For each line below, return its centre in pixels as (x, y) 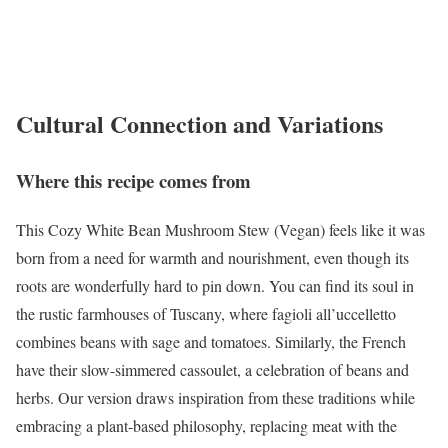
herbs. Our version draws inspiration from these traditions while (215, 397)
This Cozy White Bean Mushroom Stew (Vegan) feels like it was (220, 229)
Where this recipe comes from (133, 180)
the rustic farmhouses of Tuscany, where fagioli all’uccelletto (206, 313)
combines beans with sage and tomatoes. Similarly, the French (211, 341)
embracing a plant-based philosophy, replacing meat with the (206, 425)
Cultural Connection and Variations (199, 123)
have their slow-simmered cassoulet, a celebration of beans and (212, 369)
